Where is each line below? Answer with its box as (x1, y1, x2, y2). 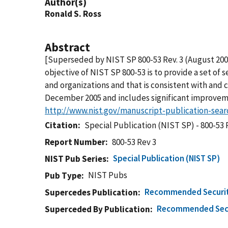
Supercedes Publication (45, 187, 138, 198)
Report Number (45, 136, 105, 148)
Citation (45, 120, 78, 131)
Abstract (45, 40, 90, 54)
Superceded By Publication (45, 204, 150, 215)
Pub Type (45, 170, 81, 181)
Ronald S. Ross (45, 8, 101, 19)
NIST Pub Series (45, 153, 106, 164)
